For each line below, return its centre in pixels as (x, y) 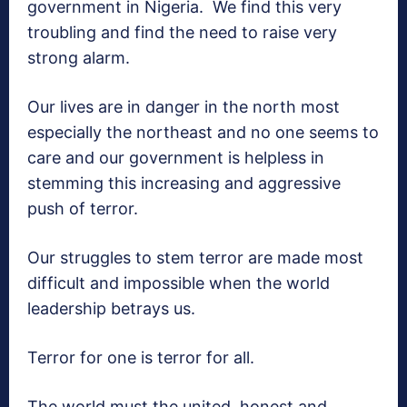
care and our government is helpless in (176, 158)
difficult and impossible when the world (179, 283)
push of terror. (83, 209)
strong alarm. (79, 58)
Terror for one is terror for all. (141, 358)
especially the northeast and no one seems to (203, 133)
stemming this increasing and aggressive (184, 184)
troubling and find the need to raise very (182, 33)
